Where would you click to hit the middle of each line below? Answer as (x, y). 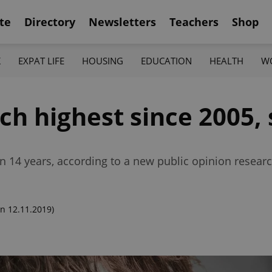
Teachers (194, 22)
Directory (50, 22)
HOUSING (102, 60)
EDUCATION (167, 60)
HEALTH (227, 60)
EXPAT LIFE (41, 60)
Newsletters (122, 22)
